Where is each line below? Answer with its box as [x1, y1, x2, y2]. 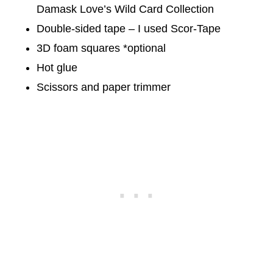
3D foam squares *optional [37, 42, 166, 55]
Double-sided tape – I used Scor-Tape [37, 23, 221, 35]
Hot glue [37, 62, 77, 74]
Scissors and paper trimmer [37, 81, 171, 94]
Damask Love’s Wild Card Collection [37, 3, 214, 16]
